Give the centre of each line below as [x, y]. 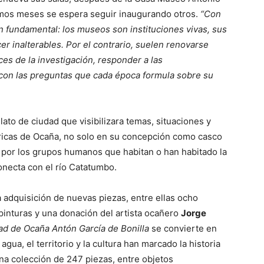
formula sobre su [178, 75]
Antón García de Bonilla [100, 229]
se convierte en [183, 229]
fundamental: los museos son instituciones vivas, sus [116, 29]
